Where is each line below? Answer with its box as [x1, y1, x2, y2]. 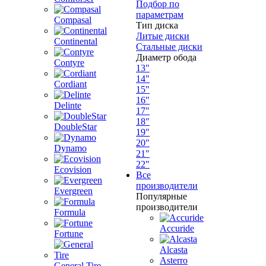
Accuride [160, 223, 194, 233]
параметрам [136, 9, 183, 20]
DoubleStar [54, 122, 97, 132]
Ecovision [54, 164, 91, 175]
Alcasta [160, 245, 188, 255]
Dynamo [54, 143, 87, 153]
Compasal [54, 15, 91, 25]
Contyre [54, 58, 84, 68]
